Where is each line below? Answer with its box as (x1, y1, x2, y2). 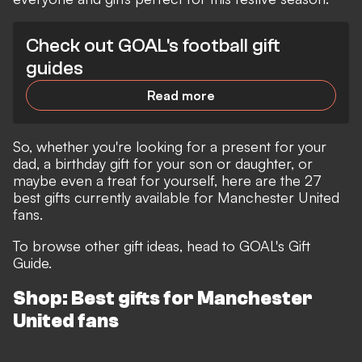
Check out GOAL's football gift (26, 35, 280, 57)
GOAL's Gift (239, 237, 310, 255)
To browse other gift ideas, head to (13, 237, 239, 255)
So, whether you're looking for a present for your (13, 137, 326, 156)
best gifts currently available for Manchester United (13, 188, 339, 207)
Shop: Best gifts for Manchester (13, 288, 313, 310)
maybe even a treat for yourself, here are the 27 (13, 171, 322, 190)
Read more (147, 87, 215, 104)
